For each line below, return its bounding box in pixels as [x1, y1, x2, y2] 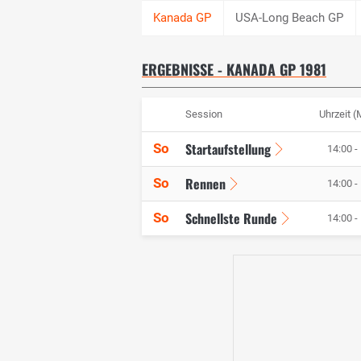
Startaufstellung [185, 139, 271, 160]
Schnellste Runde [185, 209, 277, 229]
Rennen [185, 174, 226, 194]
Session [185, 108, 222, 121]
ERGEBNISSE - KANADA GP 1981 [142, 59, 326, 81]
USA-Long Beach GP [235, 10, 344, 25]
